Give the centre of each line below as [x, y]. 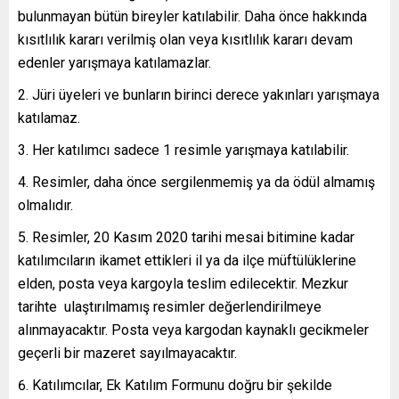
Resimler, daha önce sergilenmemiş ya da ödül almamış [204, 182]
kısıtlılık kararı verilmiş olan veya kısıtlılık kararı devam [185, 39]
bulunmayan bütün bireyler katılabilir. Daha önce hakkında [192, 16]
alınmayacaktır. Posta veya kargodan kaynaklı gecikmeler [193, 330]
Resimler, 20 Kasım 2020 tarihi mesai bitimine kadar [193, 237]
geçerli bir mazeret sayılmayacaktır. [127, 353]
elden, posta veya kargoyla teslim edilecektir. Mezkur [183, 283]
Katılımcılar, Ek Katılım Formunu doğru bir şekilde [182, 385]
